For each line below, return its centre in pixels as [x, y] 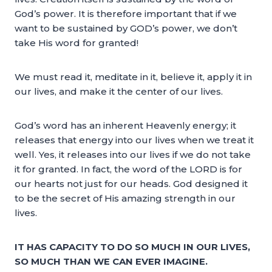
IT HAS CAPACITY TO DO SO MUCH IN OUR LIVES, [132, 247]
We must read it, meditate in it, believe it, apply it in [133, 77]
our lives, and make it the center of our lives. [119, 91]
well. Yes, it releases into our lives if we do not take [133, 155]
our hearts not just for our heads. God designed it [131, 184]
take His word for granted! [76, 43]
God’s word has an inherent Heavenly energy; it [125, 125]
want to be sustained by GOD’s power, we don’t [126, 28]
